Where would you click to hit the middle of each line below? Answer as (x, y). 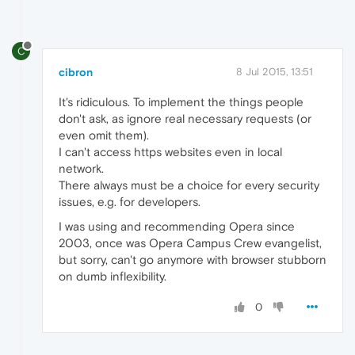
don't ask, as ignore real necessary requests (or (185, 118)
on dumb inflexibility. (113, 276)
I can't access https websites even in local (170, 151)
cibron (76, 72)
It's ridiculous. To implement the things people (181, 101)
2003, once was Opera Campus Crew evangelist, (190, 242)
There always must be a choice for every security (189, 185)
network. (81, 168)
